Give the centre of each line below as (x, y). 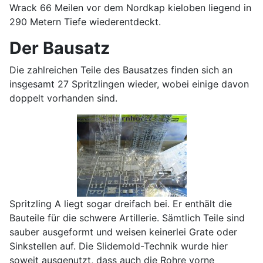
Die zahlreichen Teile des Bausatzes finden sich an (121, 70)
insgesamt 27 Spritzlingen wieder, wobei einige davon (129, 84)
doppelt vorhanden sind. (63, 98)
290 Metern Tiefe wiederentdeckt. (85, 22)
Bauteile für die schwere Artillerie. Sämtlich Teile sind (127, 218)
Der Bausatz (60, 48)
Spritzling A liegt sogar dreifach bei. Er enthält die (121, 204)
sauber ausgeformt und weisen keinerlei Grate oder (123, 232)
